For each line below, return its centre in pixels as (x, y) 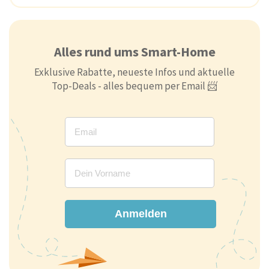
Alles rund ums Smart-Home (134, 51)
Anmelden (141, 213)
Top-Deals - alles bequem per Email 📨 (134, 86)
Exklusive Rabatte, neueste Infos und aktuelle (134, 72)
